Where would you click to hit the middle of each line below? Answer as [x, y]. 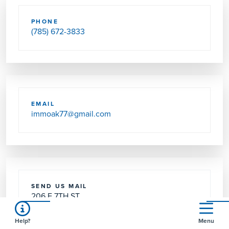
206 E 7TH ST [55, 196]
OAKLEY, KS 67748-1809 [75, 208]
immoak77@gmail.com [71, 114]
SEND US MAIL [59, 186]
